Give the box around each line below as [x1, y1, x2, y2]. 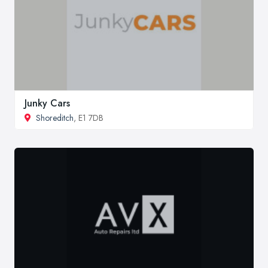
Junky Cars [25, 96, 70, 111]
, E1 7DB [74, 112, 103, 124]
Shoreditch [36, 112, 74, 124]
